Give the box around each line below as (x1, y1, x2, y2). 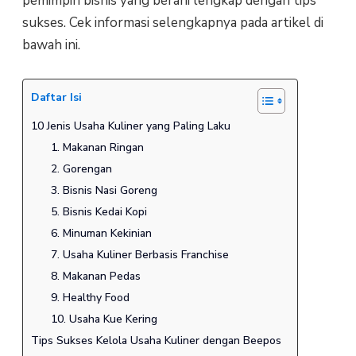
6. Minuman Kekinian (51, 226, 153, 242)
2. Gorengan (51, 161, 113, 177)
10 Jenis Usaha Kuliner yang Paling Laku (30, 118, 230, 134)
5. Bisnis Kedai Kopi (51, 204, 148, 220)
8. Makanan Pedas (51, 269, 141, 284)
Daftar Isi (30, 90, 82, 106)
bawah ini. (21, 35, 80, 54)
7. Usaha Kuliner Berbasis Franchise (51, 247, 230, 263)
